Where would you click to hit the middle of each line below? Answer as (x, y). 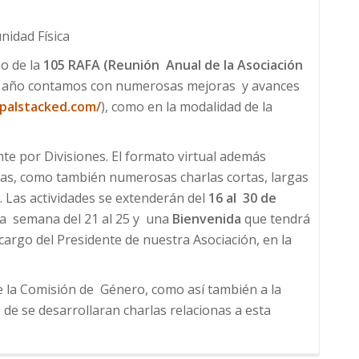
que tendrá (276, 219)
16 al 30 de (242, 198)
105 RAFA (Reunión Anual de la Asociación (173, 65)
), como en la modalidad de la (187, 107)
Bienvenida (207, 219)
